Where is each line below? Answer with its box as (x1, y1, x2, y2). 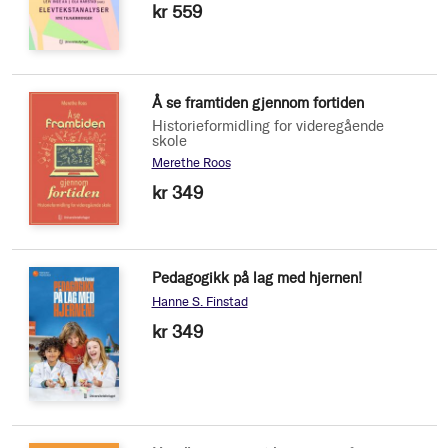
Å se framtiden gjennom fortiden (151, 94, 364, 113)
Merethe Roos (151, 155, 231, 171)
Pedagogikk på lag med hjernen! (151, 269, 362, 288)
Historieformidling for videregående (151, 117, 384, 136)
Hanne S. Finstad (151, 294, 248, 310)
